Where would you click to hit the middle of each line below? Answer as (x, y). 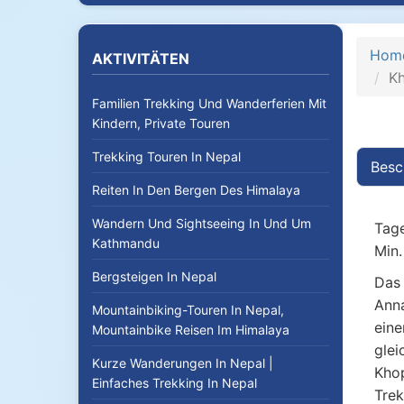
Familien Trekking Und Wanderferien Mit (209, 103)
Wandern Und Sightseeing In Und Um (202, 223)
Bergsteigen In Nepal (154, 276)
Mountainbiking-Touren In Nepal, (188, 310)
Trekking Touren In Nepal (166, 156)
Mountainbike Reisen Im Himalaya (191, 330)
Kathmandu (126, 243)
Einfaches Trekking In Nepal (174, 383)
